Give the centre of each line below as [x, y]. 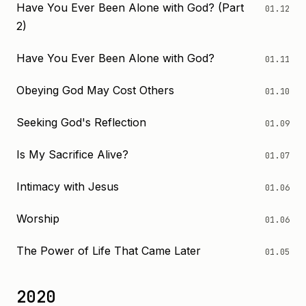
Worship [38, 219]
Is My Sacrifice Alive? [72, 154]
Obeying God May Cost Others [95, 90]
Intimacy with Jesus [68, 186]
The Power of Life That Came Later [109, 251]
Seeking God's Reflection [81, 122]
